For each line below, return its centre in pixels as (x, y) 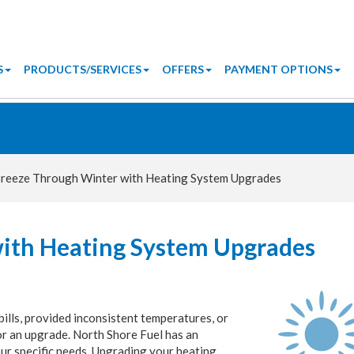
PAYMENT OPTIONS (279, 69)
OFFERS (183, 69)
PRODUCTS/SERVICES (83, 69)
